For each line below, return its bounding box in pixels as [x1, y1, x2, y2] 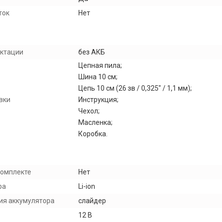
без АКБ [78, 48, 105, 56]
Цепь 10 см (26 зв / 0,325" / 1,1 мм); [78, 84, 192, 92]
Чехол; [78, 107, 100, 115]
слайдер [78, 197, 106, 205]
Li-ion [78, 182, 95, 190]
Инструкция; [78, 96, 118, 104]
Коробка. [78, 130, 108, 138]
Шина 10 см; [78, 73, 117, 81]
